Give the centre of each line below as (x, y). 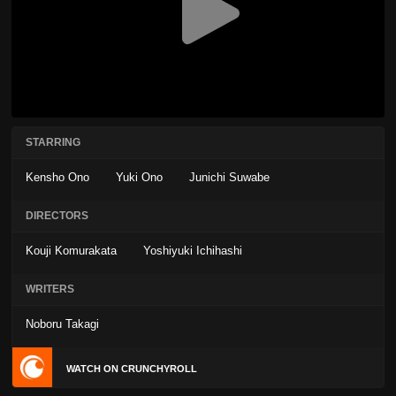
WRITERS (50, 289)
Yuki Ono (139, 178)
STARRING (53, 143)
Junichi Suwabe (229, 178)
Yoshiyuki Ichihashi (193, 251)
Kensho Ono (57, 178)
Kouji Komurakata (71, 251)
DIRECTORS (57, 216)
